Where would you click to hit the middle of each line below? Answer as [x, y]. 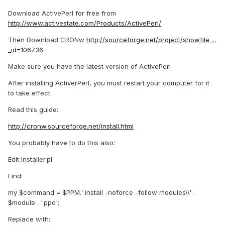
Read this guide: [33, 110]
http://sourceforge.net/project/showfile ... [151, 40]
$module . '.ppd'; [34, 203]
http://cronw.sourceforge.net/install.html [71, 126]
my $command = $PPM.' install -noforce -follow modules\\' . [101, 193]
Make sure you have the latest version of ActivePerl [89, 67]
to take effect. [30, 93]
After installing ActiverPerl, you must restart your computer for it [109, 83]
